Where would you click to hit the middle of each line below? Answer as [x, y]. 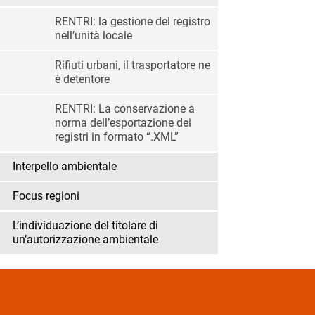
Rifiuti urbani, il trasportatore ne [133, 65]
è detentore [82, 79]
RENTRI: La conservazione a [125, 109]
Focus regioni [46, 196]
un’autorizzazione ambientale [85, 240]
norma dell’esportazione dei [123, 123]
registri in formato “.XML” [117, 137]
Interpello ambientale [65, 167]
